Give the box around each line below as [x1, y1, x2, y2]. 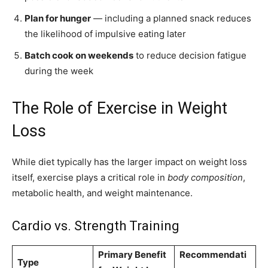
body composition [167, 172, 243, 184]
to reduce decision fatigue [133, 50, 246, 62]
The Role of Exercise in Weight [12, 99, 227, 118]
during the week [25, 65, 93, 77]
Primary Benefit [98, 249, 166, 261]
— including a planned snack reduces [91, 13, 251, 25]
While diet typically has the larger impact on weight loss [12, 156, 247, 168]
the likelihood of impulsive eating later [25, 28, 186, 40]
